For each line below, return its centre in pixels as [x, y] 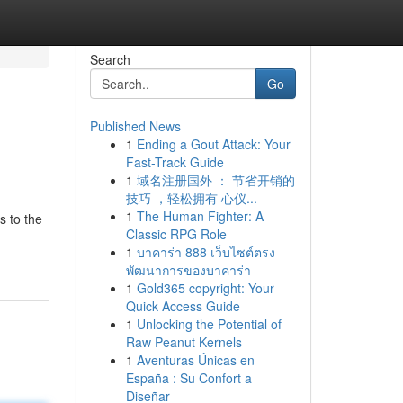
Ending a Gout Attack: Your [213, 144]
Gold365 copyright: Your [205, 288]
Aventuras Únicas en [195, 360]
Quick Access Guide [183, 306]
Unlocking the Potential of [209, 324]
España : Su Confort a [188, 378]
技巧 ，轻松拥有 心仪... [191, 198]
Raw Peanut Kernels [184, 342]
